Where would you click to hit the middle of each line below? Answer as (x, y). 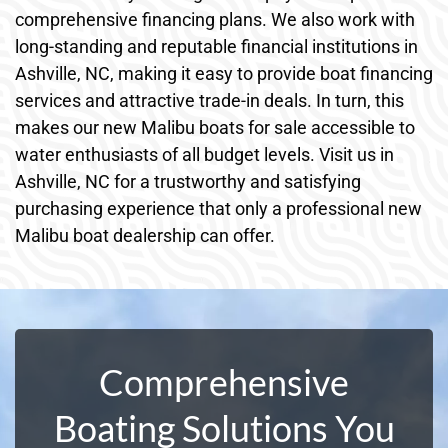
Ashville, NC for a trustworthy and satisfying (188, 181)
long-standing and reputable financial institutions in (216, 46)
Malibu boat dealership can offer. (145, 235)
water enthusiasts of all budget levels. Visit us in (204, 154)
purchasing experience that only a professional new (218, 208)
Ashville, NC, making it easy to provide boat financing (224, 73)
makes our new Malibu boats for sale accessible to (215, 127)
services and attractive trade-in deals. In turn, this (209, 100)
